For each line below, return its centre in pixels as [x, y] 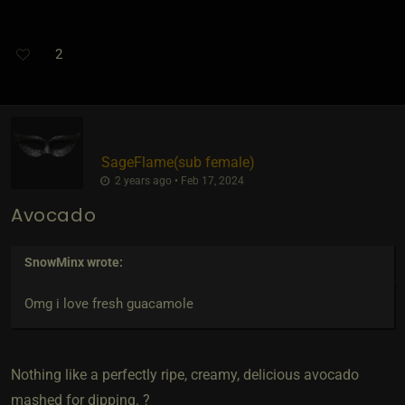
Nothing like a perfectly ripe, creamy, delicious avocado [185, 375]
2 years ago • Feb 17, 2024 [178, 180]
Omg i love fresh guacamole [108, 303]
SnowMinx [54, 262]
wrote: [104, 262]
